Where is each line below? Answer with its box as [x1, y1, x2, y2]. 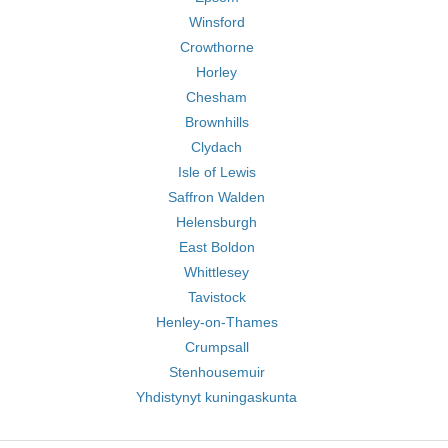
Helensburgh [176, 214, 257, 230]
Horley [196, 64, 237, 80]
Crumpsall [184, 339, 249, 355]
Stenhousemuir [168, 364, 265, 380]
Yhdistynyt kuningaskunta [136, 389, 297, 405]
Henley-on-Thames [155, 314, 278, 330]
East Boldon [178, 239, 255, 255]
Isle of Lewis [177, 164, 256, 180]
